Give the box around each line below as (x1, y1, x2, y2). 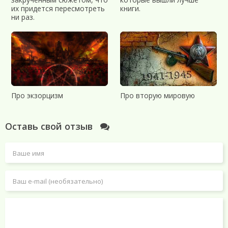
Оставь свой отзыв (5, 120, 95, 132)
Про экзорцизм (11, 90, 63, 100)
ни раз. (11, 12, 35, 22)
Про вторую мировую (120, 90, 195, 100)
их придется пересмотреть (11, 3, 105, 13)
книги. (120, 3, 140, 13)
